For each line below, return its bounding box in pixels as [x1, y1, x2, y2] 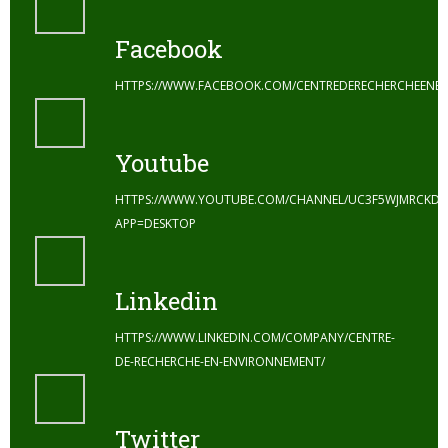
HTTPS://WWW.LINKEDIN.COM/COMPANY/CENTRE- [115, 328, 395, 346]
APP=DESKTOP [115, 214, 196, 232]
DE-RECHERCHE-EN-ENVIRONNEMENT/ [115, 352, 325, 370]
